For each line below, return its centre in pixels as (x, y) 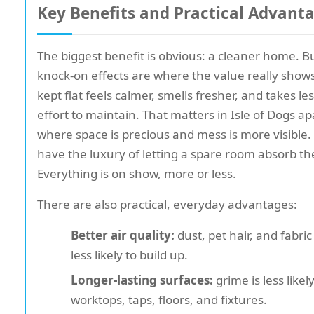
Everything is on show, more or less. (137, 173)
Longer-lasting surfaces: (142, 280)
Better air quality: (123, 235)
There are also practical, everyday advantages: (167, 204)
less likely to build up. (129, 255)
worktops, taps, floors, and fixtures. (169, 300)
